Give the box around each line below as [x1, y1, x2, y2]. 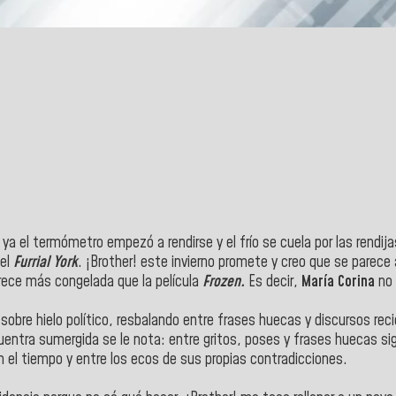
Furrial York [10, 251, 78, 273]
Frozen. [202, 270, 245, 293]
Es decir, [245, 270, 301, 293]
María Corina [301, 270, 375, 293]
